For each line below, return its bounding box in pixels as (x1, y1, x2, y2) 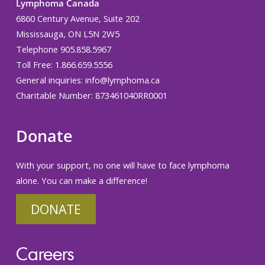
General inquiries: (15, 74, 85, 86)
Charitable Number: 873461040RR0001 (15, 89, 167, 101)
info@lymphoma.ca (85, 74, 160, 86)
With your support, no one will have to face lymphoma (15, 159, 230, 171)
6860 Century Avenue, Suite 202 (15, 12, 140, 24)
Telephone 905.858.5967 (15, 43, 111, 55)
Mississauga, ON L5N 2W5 (15, 28, 119, 40)
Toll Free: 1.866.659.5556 (15, 59, 112, 70)
